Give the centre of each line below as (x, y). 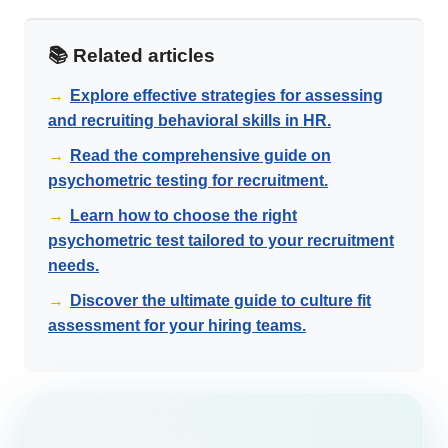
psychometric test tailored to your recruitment (221, 241)
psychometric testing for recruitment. (188, 181)
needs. (73, 266)
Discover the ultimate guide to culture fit (220, 301)
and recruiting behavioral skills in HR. (189, 121)
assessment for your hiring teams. (177, 326)
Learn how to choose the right (183, 216)
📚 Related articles (131, 56)
